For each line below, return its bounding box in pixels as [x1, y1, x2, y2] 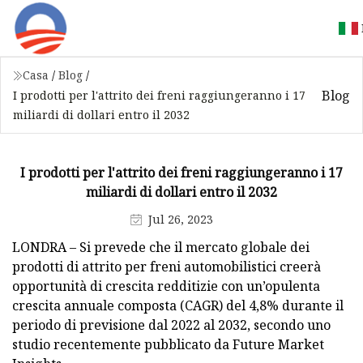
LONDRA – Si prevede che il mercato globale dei [12, 237, 310, 256]
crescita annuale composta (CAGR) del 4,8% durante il [12, 296, 344, 314]
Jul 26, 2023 [147, 211, 213, 227]
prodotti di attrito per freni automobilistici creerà [12, 257, 321, 275]
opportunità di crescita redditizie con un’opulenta [12, 276, 320, 295]
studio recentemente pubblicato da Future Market [12, 335, 324, 353]
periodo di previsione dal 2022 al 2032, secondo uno [12, 315, 331, 334]
